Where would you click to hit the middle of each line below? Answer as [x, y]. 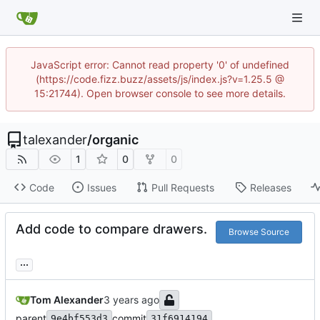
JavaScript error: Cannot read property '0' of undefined [160, 65]
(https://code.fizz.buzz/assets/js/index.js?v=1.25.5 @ [160, 79]
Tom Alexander [67, 300]
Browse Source [259, 232]
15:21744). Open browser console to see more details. [160, 93]
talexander [55, 140]
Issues [101, 187]
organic [115, 140]
